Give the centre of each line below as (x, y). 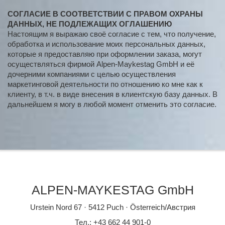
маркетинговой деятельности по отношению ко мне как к (105, 84)
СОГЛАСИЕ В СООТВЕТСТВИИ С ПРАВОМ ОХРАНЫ (105, 14)
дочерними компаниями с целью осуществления (92, 74)
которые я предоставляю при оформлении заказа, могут (105, 54)
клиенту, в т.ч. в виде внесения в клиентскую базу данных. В (113, 94)
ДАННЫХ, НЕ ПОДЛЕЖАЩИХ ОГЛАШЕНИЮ (90, 24)
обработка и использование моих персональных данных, (106, 44)
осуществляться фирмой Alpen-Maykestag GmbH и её (101, 64)
